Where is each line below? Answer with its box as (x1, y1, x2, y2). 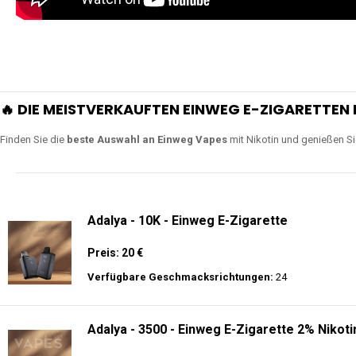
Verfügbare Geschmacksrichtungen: (87, 271, 273, 283)
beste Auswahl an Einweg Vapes (67, 133, 227, 145)
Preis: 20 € (87, 246, 143, 259)
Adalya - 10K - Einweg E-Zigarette (87, 213, 288, 228)
